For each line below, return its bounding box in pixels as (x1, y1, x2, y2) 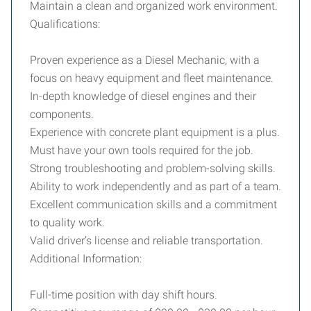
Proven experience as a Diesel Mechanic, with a (30, 53, 260, 67)
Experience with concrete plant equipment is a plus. (30, 126, 280, 139)
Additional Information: (30, 252, 142, 265)
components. (30, 108, 94, 121)
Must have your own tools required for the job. (30, 144, 253, 157)
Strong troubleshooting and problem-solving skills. (30, 162, 276, 175)
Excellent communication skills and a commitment (30, 198, 277, 211)
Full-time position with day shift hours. (30, 288, 217, 301)
